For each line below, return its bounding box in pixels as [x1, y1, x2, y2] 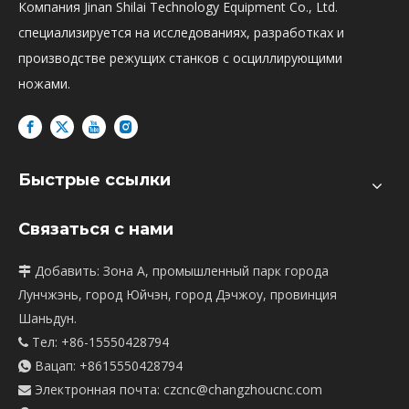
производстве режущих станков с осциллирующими [18, 49, 342, 67]
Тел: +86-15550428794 [28, 333, 169, 351]
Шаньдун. [18, 309, 77, 328]
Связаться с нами [18, 219, 173, 240]
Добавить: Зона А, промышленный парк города [31, 262, 329, 280]
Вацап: [31, 357, 79, 375]
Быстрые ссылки [18, 170, 171, 191]
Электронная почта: [31, 381, 163, 399]
